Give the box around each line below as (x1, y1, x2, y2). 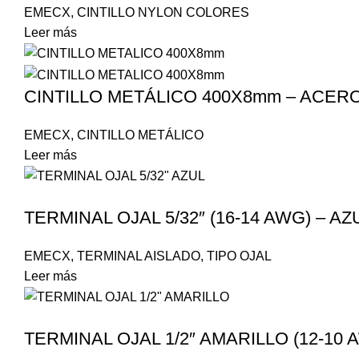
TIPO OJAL (207, 248, 272, 263)
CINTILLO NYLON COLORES (77, 6, 249, 20)
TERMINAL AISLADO (77, 248, 200, 263)
